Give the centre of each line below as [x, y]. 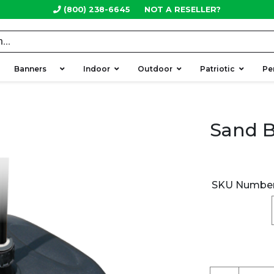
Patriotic [217, 68]
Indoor [97, 68]
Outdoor [155, 68]
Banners [35, 68]
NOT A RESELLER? [183, 9]
